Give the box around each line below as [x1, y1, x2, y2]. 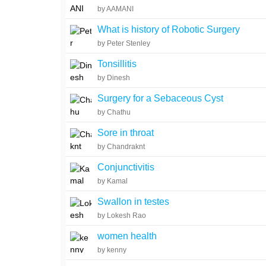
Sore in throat [97, 128, 154, 138]
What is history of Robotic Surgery [97, 24, 240, 34]
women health [97, 231, 157, 241]
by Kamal [97, 177, 128, 185]
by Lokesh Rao [97, 211, 147, 220]
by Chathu [97, 108, 131, 116]
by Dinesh [97, 74, 131, 82]
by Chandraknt [97, 142, 145, 151]
